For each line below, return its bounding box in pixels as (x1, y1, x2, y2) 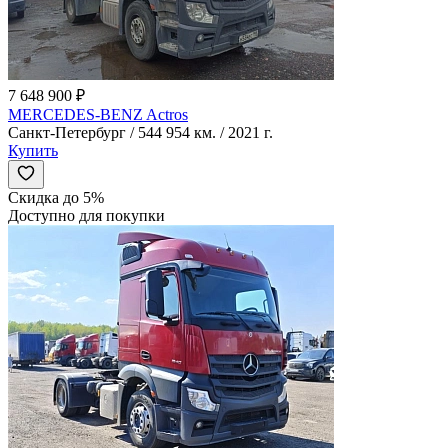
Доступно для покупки (8, 206, 165, 224)
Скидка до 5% (8, 188, 104, 206)
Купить (8, 141, 58, 159)
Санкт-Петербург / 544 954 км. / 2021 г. (8, 123, 273, 141)
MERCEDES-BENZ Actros (8, 105, 188, 123)
